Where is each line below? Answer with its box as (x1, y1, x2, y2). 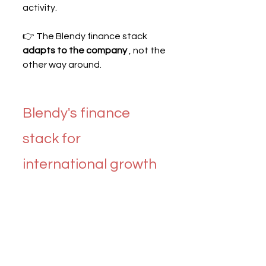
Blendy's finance (23, 105, 133, 121)
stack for (23, 131, 84, 146)
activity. (23, 2, 57, 12)
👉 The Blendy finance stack (23, 31, 149, 41)
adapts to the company (23, 45, 127, 55)
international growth (23, 156, 157, 172)
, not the (127, 45, 167, 55)
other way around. (23, 59, 102, 69)
